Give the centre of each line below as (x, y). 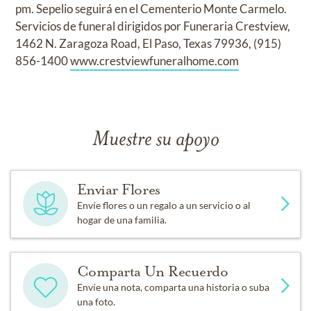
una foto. (96, 301)
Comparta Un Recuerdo (152, 271)
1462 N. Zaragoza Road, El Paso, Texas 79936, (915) (149, 43)
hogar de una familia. (121, 219)
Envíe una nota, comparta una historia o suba (173, 287)
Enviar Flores (118, 189)
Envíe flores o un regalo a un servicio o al (163, 205)
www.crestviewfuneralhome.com (155, 60)
